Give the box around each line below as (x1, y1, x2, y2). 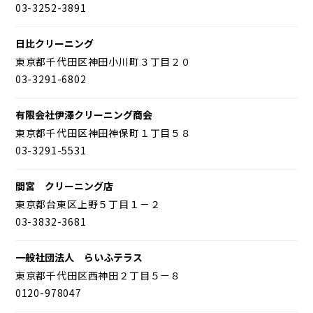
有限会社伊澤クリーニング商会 (15, 107, 152, 122)
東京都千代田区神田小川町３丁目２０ (15, 54, 191, 68)
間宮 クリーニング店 (15, 178, 113, 193)
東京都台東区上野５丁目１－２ (15, 196, 161, 211)
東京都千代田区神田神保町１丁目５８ (15, 125, 191, 140)
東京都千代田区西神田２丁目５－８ (15, 268, 182, 282)
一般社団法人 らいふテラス (15, 249, 143, 264)
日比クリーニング (15, 36, 94, 50)
